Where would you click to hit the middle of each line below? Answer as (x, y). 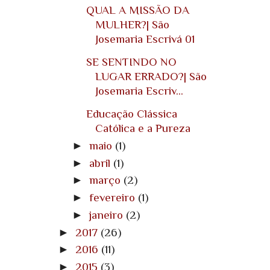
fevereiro (113, 198)
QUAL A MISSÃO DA (138, 10)
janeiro (107, 215)
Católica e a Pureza (143, 128)
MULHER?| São (133, 25)
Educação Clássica (132, 114)
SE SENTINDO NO (132, 62)
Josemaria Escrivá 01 (145, 39)
